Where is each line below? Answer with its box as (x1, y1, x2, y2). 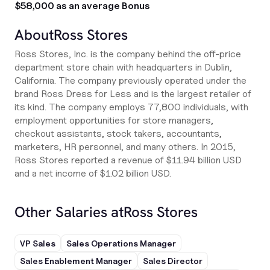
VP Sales (20, 238, 55, 248)
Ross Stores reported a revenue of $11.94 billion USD (14, 154, 242, 166)
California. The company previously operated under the (14, 75, 246, 86)
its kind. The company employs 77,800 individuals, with (14, 101, 248, 113)
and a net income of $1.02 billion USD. (14, 168, 171, 179)
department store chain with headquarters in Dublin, (14, 61, 232, 73)
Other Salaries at (14, 202, 124, 221)
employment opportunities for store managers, (14, 115, 213, 126)
